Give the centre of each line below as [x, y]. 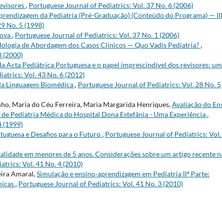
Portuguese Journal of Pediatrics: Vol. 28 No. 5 [149, 84]
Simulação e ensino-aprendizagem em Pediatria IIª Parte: [123, 173]
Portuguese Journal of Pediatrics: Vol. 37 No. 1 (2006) [97, 35]
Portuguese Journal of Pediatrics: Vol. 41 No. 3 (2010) [101, 183]
